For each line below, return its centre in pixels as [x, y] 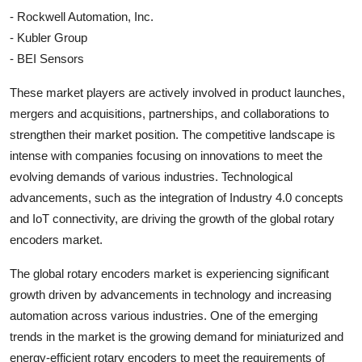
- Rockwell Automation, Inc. [82, 16]
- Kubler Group [48, 37]
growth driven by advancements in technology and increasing [170, 294]
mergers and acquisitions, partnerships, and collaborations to [169, 113]
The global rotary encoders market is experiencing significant [169, 273]
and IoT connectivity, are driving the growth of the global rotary [172, 218]
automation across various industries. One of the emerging [164, 315]
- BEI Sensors [47, 58]
